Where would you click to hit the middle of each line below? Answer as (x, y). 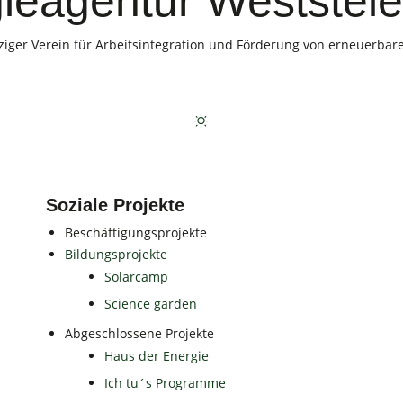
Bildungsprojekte (116, 255)
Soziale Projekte (116, 206)
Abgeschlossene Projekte (140, 334)
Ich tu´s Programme (166, 383)
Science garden (151, 304)
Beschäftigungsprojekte (136, 233)
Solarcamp (137, 277)
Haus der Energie (157, 356)
